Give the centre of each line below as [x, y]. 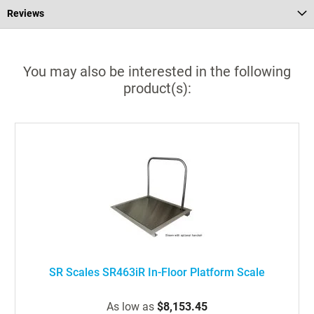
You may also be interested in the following [157, 71]
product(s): [157, 88]
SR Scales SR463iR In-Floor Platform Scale [157, 272]
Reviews [26, 13]
